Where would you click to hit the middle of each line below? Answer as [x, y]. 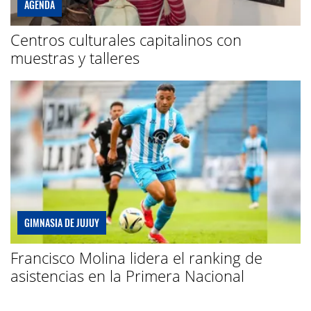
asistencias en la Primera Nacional [127, 275]
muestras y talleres [75, 57]
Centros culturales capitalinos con [126, 39]
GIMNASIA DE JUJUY [62, 222]
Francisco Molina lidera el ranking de [136, 257]
